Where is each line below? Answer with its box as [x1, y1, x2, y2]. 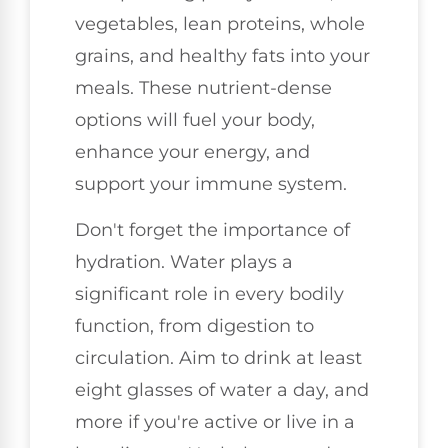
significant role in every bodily [75, 282, 344, 305]
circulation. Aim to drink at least [75, 346, 362, 369]
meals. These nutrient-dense [75, 76, 332, 99]
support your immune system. [75, 172, 347, 195]
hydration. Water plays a [75, 250, 293, 273]
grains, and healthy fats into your [75, 44, 370, 67]
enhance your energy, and [75, 140, 310, 163]
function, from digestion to [75, 314, 314, 337]
